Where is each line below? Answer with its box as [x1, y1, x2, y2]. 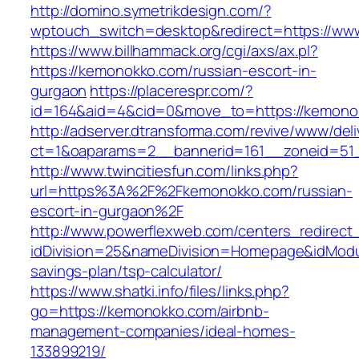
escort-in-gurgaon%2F [30, 200, 184, 222]
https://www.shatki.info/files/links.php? [30, 280, 289, 302]
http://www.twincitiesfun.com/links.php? [30, 160, 299, 182]
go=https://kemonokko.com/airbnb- [30, 301, 269, 322]
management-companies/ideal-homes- [30, 321, 296, 342]
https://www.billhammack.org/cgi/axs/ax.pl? [30, 40, 318, 62]
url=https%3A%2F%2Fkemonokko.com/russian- [30, 180, 353, 202]
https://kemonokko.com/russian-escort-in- [30, 60, 317, 82]
